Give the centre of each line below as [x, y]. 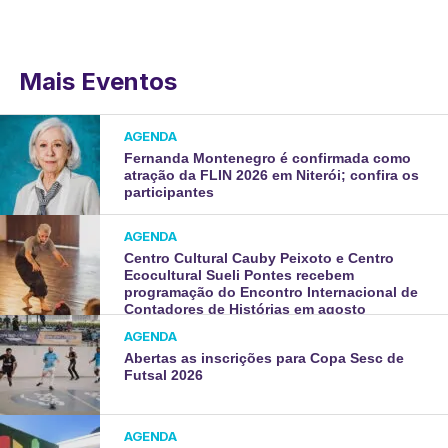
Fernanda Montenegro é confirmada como [268, 158]
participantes [169, 192]
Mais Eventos [97, 82]
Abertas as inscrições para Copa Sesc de [264, 358]
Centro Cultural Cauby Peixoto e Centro [259, 258]
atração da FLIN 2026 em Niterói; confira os [272, 175]
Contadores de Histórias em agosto [245, 309]
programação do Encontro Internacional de [271, 292]
